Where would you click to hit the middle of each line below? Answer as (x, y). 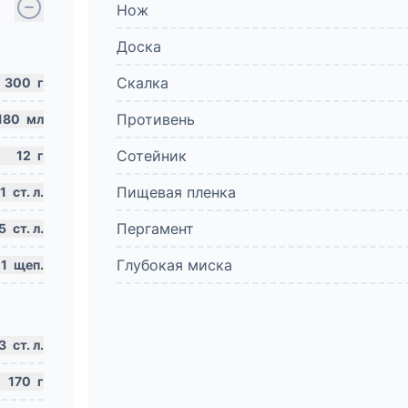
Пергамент (155, 229)
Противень (156, 119)
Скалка (143, 83)
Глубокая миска (174, 265)
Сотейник (152, 156)
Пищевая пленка (176, 192)
